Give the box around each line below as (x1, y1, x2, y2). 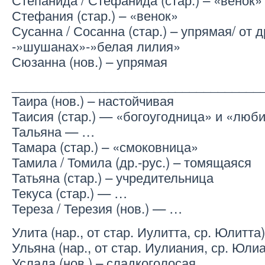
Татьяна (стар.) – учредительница (12, 167, 214, 187)
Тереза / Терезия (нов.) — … (12, 198, 182, 218)
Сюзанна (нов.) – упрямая (12, 51, 167, 71)
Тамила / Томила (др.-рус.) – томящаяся (12, 152, 251, 172)
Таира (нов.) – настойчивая (12, 91, 174, 110)
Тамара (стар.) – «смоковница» (12, 137, 198, 156)
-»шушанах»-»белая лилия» (12, 36, 180, 56)
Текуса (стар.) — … (12, 183, 127, 202)
